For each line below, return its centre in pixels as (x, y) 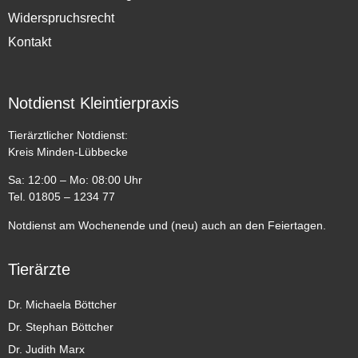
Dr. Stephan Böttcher (61, 327)
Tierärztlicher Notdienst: (68, 135)
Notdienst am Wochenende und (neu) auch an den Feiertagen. (167, 225)
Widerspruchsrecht (61, 18)
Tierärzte (39, 270)
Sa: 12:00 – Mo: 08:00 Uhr (75, 180)
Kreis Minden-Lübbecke (68, 151)
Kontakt (30, 42)
